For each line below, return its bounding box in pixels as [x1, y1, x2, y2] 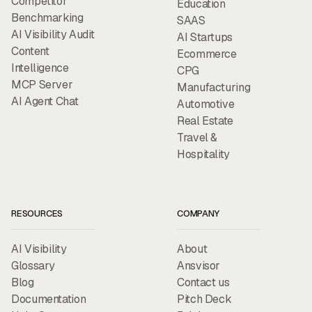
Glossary [11, 258, 56, 273]
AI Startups [177, 29, 233, 45]
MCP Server [11, 77, 73, 92]
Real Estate [177, 113, 234, 128]
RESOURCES [11, 207, 63, 219]
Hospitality [177, 146, 231, 162]
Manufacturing [177, 79, 251, 95]
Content [11, 43, 49, 58]
